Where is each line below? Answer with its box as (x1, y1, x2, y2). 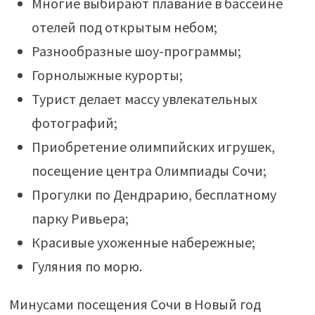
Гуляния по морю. (31, 257, 142, 276)
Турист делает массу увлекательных (31, 90, 257, 108)
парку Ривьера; (31, 210, 129, 228)
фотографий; (31, 114, 117, 132)
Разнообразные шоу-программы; (31, 42, 241, 60)
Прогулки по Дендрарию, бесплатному (31, 186, 276, 204)
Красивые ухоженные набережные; (31, 233, 255, 252)
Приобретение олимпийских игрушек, (31, 138, 275, 156)
